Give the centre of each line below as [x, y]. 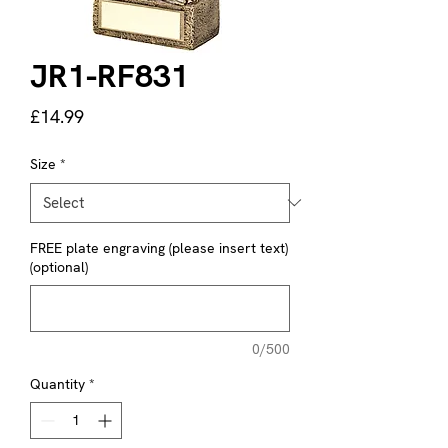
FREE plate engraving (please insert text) [159, 247]
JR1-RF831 [109, 75]
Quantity [57, 383]
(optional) [59, 266]
